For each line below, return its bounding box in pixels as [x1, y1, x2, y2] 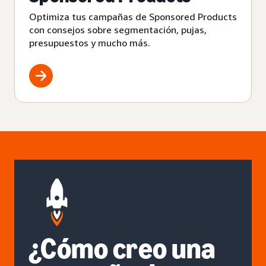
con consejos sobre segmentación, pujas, [29, 24, 207, 36]
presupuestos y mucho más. [29, 37, 150, 49]
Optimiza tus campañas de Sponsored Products [29, 11, 237, 23]
